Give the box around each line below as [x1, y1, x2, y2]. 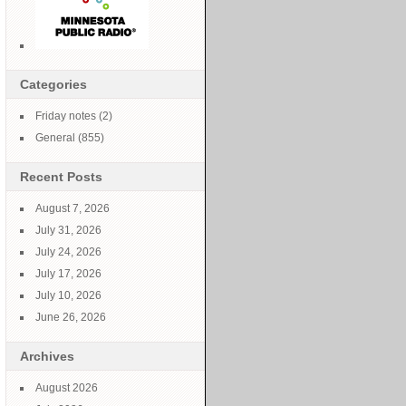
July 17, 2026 [35, 267, 101, 280]
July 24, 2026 [35, 246, 101, 258]
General [35, 131, 75, 144]
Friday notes [35, 110, 96, 122]
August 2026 [35, 382, 98, 394]
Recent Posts [20, 169, 102, 184]
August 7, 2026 [35, 202, 110, 215]
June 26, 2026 [35, 311, 106, 324]
